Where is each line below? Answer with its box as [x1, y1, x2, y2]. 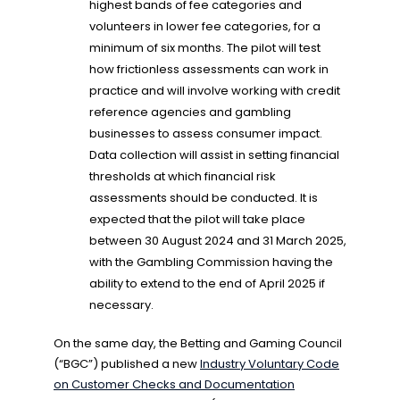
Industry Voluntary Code [200, 355, 339, 372]
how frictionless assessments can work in [89, 61, 329, 79]
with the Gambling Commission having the [89, 254, 333, 272]
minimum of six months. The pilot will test [89, 39, 321, 58]
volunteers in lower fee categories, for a [89, 18, 321, 37]
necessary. [89, 296, 154, 315]
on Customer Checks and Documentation [54, 376, 295, 393]
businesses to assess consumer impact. [89, 125, 322, 144]
